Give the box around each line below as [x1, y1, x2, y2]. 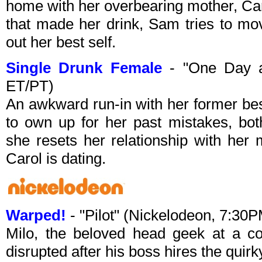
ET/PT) [6, 77, 54, 95]
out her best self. [6, 33, 116, 51]
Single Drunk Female [6, 59, 162, 77]
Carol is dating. [6, 150, 106, 168]
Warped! [6, 206, 66, 225]
